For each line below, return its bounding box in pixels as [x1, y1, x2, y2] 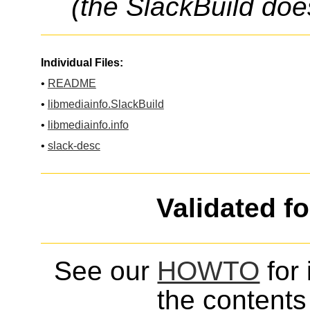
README [47, 77, 96, 89]
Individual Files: [40, 56, 123, 69]
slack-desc [47, 139, 100, 152]
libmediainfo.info [47, 118, 129, 131]
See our [54, 256, 158, 286]
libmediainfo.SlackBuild [47, 98, 164, 110]
